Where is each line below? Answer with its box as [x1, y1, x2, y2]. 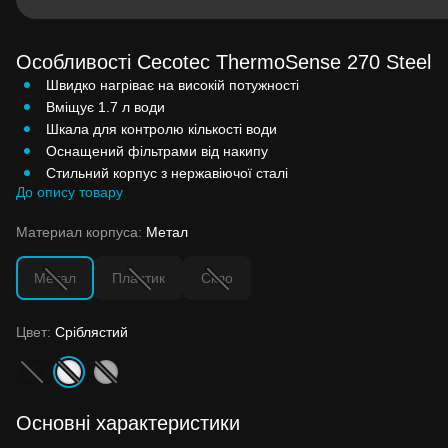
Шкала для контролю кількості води [46, 120, 277, 137]
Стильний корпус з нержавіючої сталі [46, 164, 288, 181]
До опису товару [16, 183, 123, 200]
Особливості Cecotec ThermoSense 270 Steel [16, 50, 431, 73]
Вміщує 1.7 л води [46, 98, 165, 115]
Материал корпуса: [16, 223, 146, 240]
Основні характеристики [16, 411, 240, 434]
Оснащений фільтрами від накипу [46, 142, 268, 159]
